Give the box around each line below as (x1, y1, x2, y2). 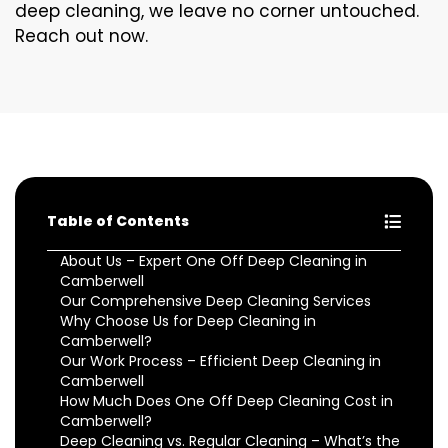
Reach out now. (15, 24, 148, 48)
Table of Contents (47, 211, 189, 231)
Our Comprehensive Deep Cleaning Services (60, 291, 371, 311)
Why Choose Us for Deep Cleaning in (60, 311, 316, 331)
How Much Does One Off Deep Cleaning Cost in (60, 391, 393, 411)
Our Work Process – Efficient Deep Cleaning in (60, 351, 381, 371)
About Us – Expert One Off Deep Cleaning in (60, 251, 367, 271)
